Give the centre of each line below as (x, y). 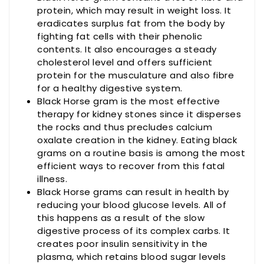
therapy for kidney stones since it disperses (139, 114)
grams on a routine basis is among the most (141, 153)
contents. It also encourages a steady (127, 49)
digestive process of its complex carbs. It (133, 231)
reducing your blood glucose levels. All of (132, 205)
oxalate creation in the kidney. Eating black (137, 140)
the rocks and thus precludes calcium (125, 127)
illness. (52, 179)
